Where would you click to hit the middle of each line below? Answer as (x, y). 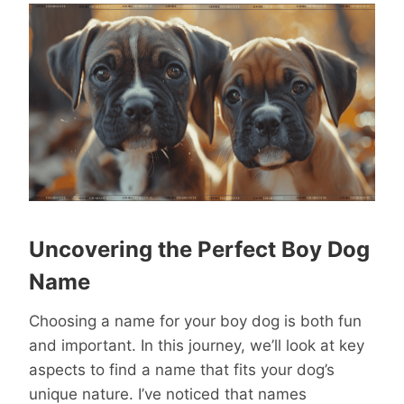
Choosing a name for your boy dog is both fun (195, 321)
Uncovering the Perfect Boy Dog (199, 250)
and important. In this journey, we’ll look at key (197, 346)
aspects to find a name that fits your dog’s (182, 370)
